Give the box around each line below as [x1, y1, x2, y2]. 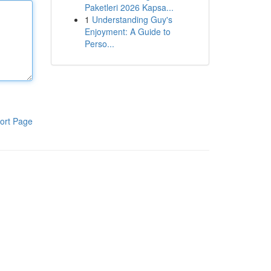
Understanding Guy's [91, 13, 172, 25]
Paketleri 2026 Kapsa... [84, 1, 174, 13]
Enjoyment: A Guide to [84, 25, 171, 38]
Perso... [84, 38, 114, 50]
